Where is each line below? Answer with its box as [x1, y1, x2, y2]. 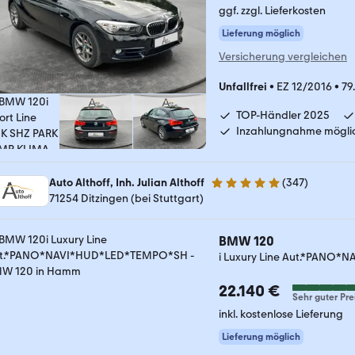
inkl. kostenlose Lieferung [219, 307, 343, 321]
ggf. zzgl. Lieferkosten [219, 4, 326, 17]
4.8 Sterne [210, 182, 261, 197]
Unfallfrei [219, 80, 267, 94]
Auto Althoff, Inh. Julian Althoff [49, 176, 204, 189]
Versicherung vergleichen [219, 50, 347, 63]
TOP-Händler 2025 [236, 109, 330, 122]
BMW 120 [219, 234, 274, 249]
